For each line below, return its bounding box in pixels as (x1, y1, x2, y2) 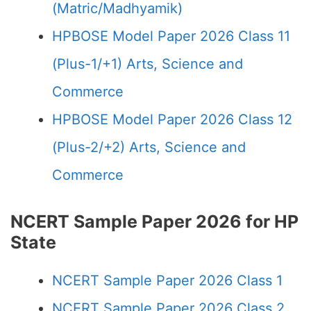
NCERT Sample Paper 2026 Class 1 (52, 272, 283, 289)
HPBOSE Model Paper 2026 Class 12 (52, 111, 292, 128)
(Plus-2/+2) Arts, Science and (52, 139, 246, 155)
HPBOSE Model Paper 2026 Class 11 (52, 28, 290, 44)
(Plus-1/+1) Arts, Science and (52, 56, 243, 72)
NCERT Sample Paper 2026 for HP (10, 211, 299, 232)
